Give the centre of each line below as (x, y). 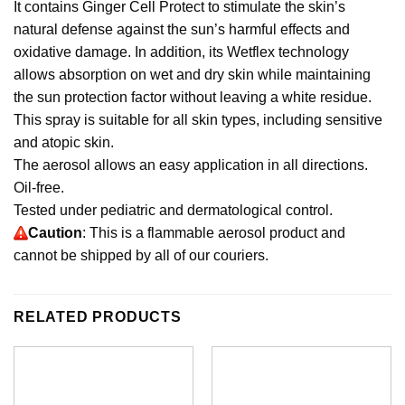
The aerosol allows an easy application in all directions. (191, 165)
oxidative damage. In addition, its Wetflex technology (181, 52)
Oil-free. (39, 187)
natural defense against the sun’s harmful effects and (182, 29)
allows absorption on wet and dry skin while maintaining (192, 74)
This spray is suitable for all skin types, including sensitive (198, 119)
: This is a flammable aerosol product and (214, 232)
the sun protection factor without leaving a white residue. (193, 97)
